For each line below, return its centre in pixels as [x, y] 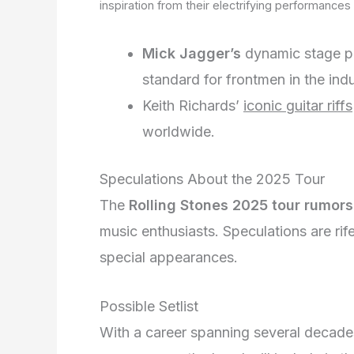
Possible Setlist [149, 306]
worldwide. [179, 131]
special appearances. [169, 257]
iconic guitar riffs [298, 105]
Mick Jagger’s [192, 53]
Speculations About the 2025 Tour [212, 179]
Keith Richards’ [193, 105]
